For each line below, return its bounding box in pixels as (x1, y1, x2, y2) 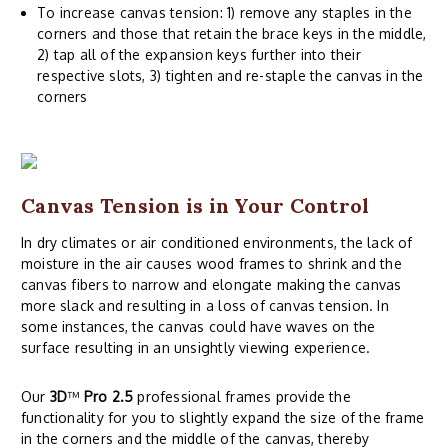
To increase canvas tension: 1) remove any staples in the (37, 3, 412, 21)
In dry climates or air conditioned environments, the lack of (21, 233, 413, 251)
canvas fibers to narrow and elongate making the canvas (21, 275, 402, 293)
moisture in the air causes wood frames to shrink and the (21, 254, 402, 272)
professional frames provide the (133, 387, 351, 405)
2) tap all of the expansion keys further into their (37, 45, 361, 63)
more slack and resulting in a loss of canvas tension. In (21, 296, 389, 314)
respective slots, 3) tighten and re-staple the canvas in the (37, 66, 424, 84)
